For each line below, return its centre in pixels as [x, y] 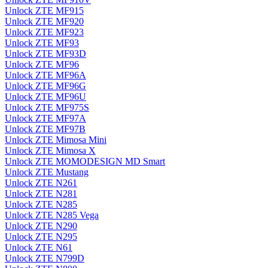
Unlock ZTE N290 [41, 226]
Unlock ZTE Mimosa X [50, 151]
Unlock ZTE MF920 [44, 22]
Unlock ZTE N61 [39, 248]
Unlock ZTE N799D [45, 258]
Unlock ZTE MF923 [44, 32]
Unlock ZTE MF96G [45, 86]
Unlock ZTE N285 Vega [52, 215]
